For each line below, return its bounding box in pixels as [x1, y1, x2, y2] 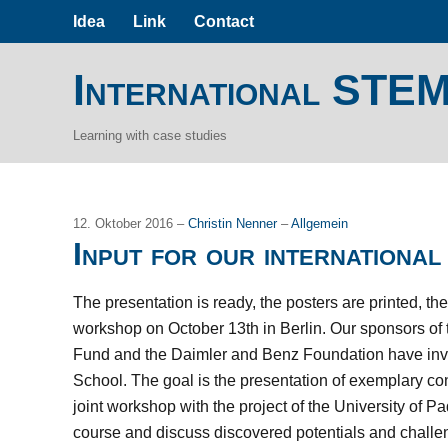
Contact [194, 12, 255, 30]
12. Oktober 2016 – [73, 216, 189, 231]
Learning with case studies [73, 128, 228, 143]
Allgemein [291, 216, 349, 231]
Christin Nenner [188, 216, 282, 231]
